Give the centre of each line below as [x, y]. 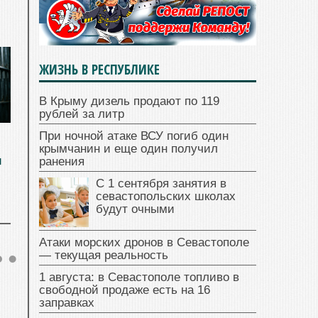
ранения [62, 162]
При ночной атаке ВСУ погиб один [134, 136]
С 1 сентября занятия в [161, 184]
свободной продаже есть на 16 [125, 290]
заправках [67, 303]
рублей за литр [82, 114]
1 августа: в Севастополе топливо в [139, 278]
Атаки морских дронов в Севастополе [144, 243]
